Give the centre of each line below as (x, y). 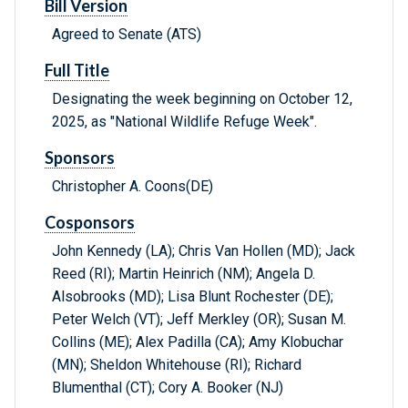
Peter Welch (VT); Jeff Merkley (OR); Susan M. (199, 320)
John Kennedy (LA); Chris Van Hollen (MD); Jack (204, 251)
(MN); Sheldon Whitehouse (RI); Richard (177, 365)
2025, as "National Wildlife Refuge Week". (184, 122)
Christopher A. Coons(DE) (133, 187)
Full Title (77, 71)
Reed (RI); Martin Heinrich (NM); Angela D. (184, 274)
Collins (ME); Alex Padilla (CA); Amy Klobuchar (198, 342)
